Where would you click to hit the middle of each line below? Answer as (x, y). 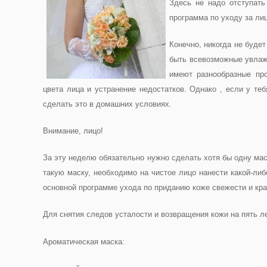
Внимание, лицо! (73, 131)
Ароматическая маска (83, 242)
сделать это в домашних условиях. (107, 104)
